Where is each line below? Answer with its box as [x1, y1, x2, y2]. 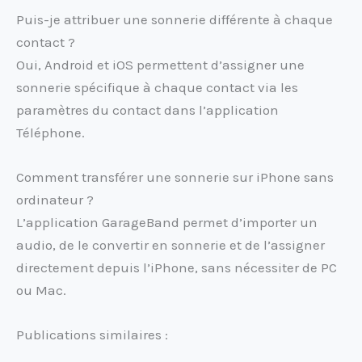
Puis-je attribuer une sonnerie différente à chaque [16, 11, 333, 27]
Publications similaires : [16, 326, 168, 343]
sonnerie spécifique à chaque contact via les [16, 78, 298, 95]
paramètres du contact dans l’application [16, 101, 279, 118]
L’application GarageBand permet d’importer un [16, 213, 318, 230]
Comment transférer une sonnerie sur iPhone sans [16, 168, 334, 185]
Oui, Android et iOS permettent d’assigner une [16, 56, 305, 73]
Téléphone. [16, 124, 85, 141]
